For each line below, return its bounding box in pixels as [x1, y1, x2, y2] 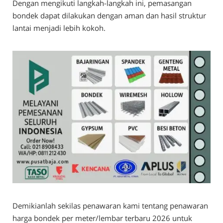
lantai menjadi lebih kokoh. [12, 23, 106, 33]
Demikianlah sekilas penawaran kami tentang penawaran [12, 200, 208, 211]
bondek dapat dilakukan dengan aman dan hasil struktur [12, 10, 206, 21]
